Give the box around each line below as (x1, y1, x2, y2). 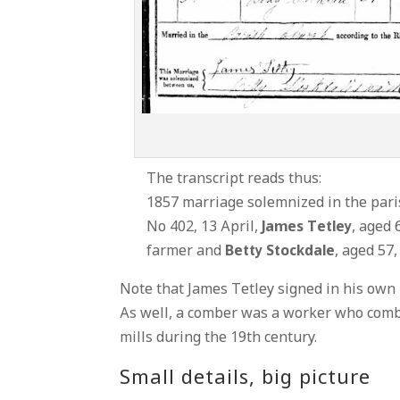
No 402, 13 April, (146, 217, 262, 237)
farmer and (146, 241, 226, 261)
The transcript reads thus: (146, 169, 322, 188)
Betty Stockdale (225, 241, 336, 261)
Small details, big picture (120, 365, 371, 392)
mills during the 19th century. (120, 328, 318, 347)
